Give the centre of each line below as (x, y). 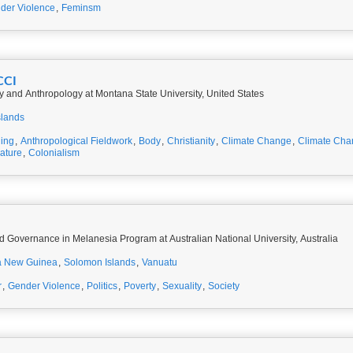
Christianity (191, 141)
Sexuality (182, 286)
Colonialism (54, 153)
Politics (102, 286)
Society (224, 286)
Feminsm (81, 8)
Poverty (140, 286)
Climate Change (256, 141)
